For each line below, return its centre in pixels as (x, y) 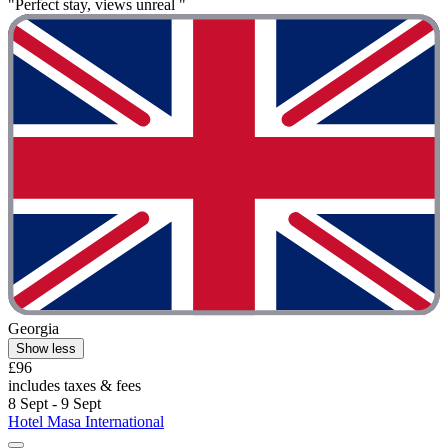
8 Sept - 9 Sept (54, 404)
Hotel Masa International (86, 422)
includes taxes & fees (74, 386)
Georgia (33, 329)
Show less (46, 349)
